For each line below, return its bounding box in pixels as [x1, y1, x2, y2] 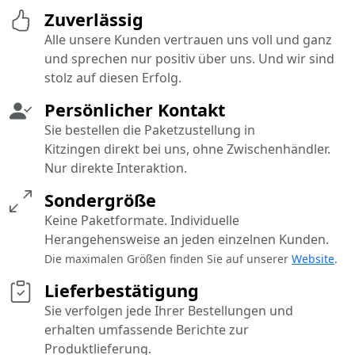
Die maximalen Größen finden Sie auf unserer [44, 251, 292, 267]
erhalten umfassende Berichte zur [44, 321, 249, 339]
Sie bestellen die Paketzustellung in [44, 121, 255, 139]
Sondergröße [44, 189, 156, 212]
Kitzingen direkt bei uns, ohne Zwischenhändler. [44, 140, 330, 158]
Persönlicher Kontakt [44, 98, 225, 122]
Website [292, 251, 334, 267]
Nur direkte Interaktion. [44, 159, 187, 177]
